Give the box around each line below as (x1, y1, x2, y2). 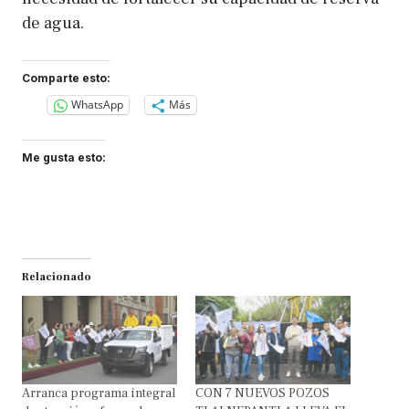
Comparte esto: (22, 70, 110, 85)
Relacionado (22, 269, 91, 284)
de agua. (22, 12, 84, 34)
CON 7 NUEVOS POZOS (195, 384, 330, 402)
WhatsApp (71, 97, 123, 113)
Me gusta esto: (22, 150, 106, 164)
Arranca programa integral (22, 384, 175, 402)
